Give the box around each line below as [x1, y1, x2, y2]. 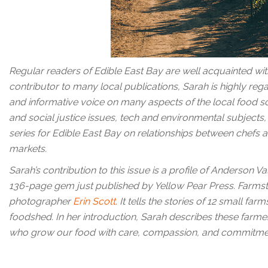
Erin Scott [73, 195, 115, 207]
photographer [9, 195, 73, 207]
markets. [9, 142, 47, 154]
